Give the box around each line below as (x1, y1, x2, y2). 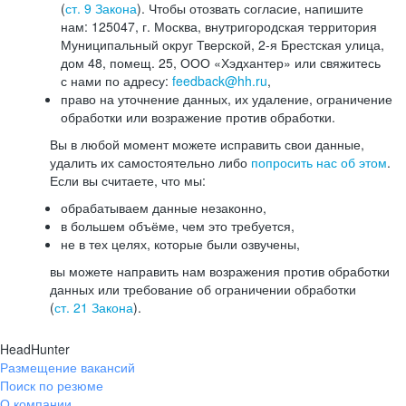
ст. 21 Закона (54, 298, 133, 316)
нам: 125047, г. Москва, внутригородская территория (61, 17, 377, 35)
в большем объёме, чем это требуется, (61, 217, 295, 235)
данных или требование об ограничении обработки (50, 280, 356, 298)
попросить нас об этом (251, 153, 387, 171)
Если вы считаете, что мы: (50, 171, 206, 189)
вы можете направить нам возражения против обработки (50, 262, 390, 280)
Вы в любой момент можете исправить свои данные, (50, 135, 364, 153)
